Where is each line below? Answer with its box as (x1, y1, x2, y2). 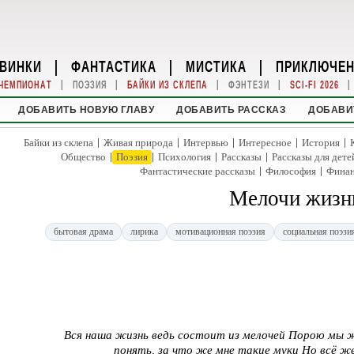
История (302, 137, 340, 149)
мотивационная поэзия (175, 226, 265, 237)
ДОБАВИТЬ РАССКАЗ (176, 104, 287, 115)
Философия (265, 165, 316, 177)
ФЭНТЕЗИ (228, 79, 269, 91)
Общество (61, 151, 106, 163)
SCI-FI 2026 (289, 79, 339, 91)
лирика (130, 226, 158, 237)
